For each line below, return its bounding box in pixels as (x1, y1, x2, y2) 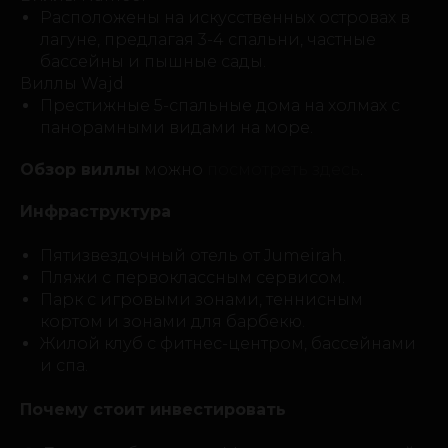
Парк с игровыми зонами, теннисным (40, 290, 363, 310)
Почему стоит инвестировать (20, 400, 286, 420)
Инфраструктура (20, 202, 171, 222)
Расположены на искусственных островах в (40, 8, 410, 28)
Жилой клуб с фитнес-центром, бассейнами (40, 334, 416, 354)
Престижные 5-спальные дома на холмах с (40, 96, 400, 116)
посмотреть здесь (207, 160, 360, 180)
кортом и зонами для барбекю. (40, 312, 305, 332)
